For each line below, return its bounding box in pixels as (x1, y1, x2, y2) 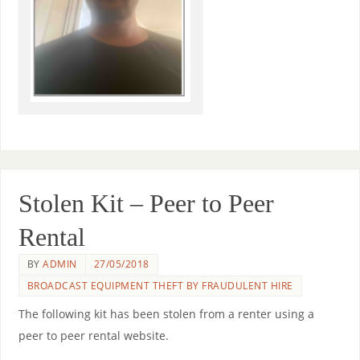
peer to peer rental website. (18, 328, 169, 344)
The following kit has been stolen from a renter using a (18, 306, 314, 322)
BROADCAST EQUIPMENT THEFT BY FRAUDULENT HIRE (27, 279, 293, 293)
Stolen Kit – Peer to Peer (18, 189, 274, 219)
